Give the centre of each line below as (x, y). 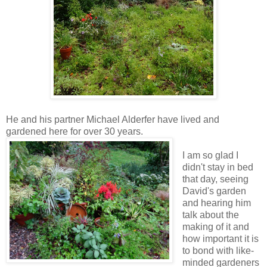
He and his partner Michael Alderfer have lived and (113, 119)
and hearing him (216, 203)
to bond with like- (218, 250)
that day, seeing (215, 179)
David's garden (214, 191)
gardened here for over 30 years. (74, 131)
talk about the (210, 215)
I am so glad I (210, 155)
